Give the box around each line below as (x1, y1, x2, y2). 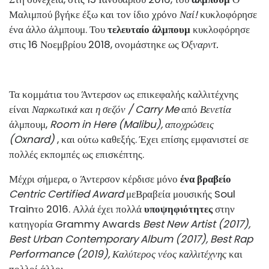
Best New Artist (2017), (143, 216, 250, 231)
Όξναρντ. (181, 37, 219, 52)
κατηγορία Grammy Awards (9, 216, 143, 231)
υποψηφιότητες (144, 201, 213, 216)
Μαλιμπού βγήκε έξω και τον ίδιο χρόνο (9, 7, 180, 22)
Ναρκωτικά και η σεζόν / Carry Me (32, 101, 179, 116)
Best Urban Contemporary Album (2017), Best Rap (9, 231, 253, 246)
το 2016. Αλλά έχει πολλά (34, 201, 144, 216)
